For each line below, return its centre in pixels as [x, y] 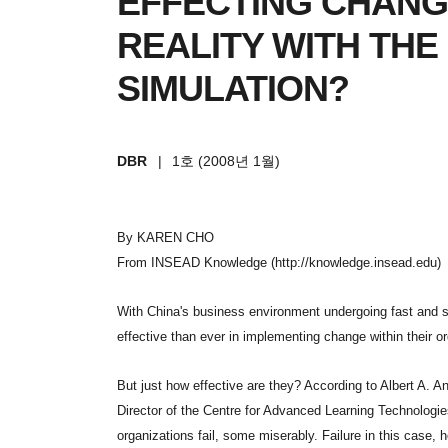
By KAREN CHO [165, 237]
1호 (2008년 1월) [226, 160]
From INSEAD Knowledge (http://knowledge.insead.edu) [279, 262]
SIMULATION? [233, 88]
